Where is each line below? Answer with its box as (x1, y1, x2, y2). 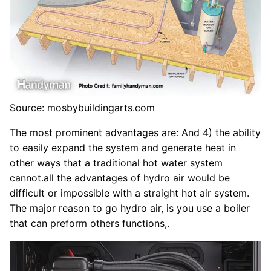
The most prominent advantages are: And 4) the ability (10, 126, 261, 139)
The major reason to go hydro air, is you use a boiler (10, 202, 250, 215)
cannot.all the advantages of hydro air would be (10, 172, 230, 184)
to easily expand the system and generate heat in (10, 142, 236, 154)
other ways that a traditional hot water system (10, 157, 223, 169)
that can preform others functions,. (10, 217, 169, 230)
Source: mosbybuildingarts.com (10, 102, 155, 114)
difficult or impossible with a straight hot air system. (10, 187, 249, 200)
